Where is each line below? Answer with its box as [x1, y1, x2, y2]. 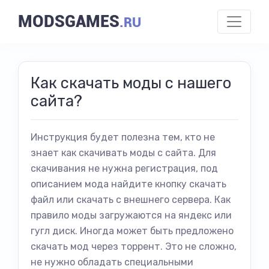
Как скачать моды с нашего [31, 74, 231, 92]
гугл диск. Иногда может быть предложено [31, 225, 234, 237]
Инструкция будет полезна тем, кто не [31, 131, 215, 143]
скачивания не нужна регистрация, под [31, 163, 218, 174]
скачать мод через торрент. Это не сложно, [31, 241, 237, 252]
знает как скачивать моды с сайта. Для [31, 147, 216, 159]
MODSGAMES [18, 12, 119, 31]
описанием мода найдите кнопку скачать [31, 178, 226, 190]
